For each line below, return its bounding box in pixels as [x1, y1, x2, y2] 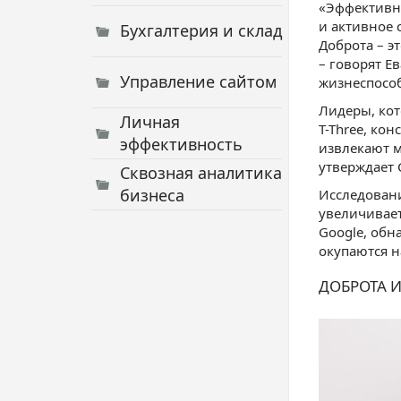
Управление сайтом [120, 71, 277, 92]
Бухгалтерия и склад [120, 20, 282, 41]
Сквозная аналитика [120, 162, 282, 183]
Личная [120, 111, 180, 132]
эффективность [120, 133, 243, 155]
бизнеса [120, 184, 184, 206]
